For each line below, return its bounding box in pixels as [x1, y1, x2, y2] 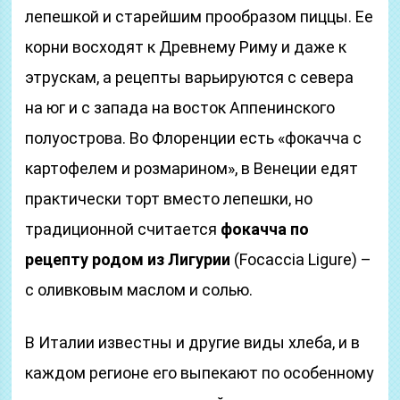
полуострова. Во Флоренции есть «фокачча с [25, 129, 362, 147]
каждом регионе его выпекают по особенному [25, 363, 375, 382]
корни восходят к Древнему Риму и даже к [25, 37, 347, 56]
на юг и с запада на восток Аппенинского [25, 98, 336, 117]
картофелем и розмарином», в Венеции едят [25, 159, 359, 178]
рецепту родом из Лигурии [25, 250, 231, 269]
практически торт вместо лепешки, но [25, 189, 313, 208]
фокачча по [221, 220, 310, 238]
